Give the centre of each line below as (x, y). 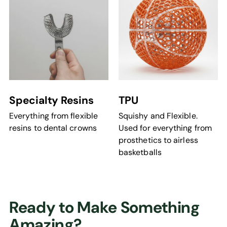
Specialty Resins (51, 100)
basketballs (140, 152)
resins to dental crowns (53, 128)
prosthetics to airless (158, 140)
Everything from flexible (53, 116)
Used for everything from (165, 128)
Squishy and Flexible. (158, 116)
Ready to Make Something (104, 207)
